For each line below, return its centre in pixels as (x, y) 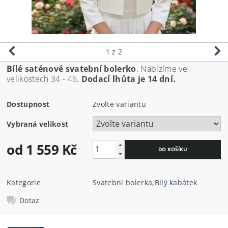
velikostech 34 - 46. (43, 79)
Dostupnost (28, 104)
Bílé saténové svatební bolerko (72, 68)
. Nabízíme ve (162, 68)
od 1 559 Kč (42, 149)
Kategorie (24, 182)
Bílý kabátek (176, 182)
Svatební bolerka (123, 182)
